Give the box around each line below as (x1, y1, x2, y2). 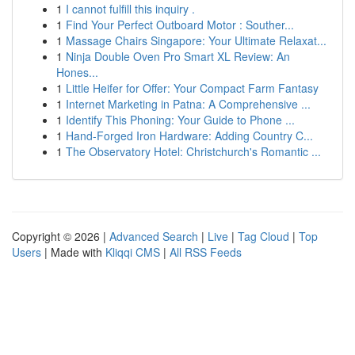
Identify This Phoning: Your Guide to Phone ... (66, 112, 295, 128)
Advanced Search (109, 228, 198, 244)
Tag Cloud (238, 228, 289, 244)
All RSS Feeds (170, 244, 242, 260)
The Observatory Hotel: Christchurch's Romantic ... (66, 143, 321, 159)
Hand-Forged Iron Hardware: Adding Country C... (66, 128, 313, 143)
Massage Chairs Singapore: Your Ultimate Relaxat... (66, 32, 326, 48)
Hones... (56, 64, 98, 80)
